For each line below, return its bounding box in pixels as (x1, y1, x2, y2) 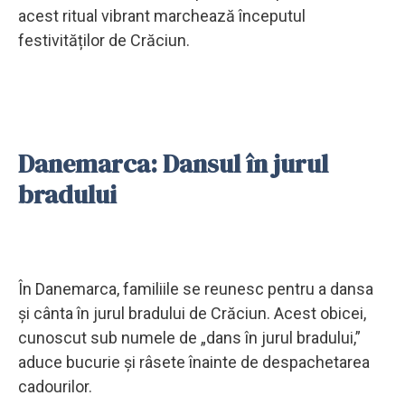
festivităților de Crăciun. (18, 30, 190, 50)
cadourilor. (18, 376, 92, 396)
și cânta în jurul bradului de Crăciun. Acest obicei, (18, 303, 366, 323)
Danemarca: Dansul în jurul (18, 146, 328, 181)
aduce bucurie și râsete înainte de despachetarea (18, 352, 370, 372)
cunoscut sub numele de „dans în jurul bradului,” (18, 327, 361, 347)
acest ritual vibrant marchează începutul (18, 5, 306, 25)
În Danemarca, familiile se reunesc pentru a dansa (18, 278, 373, 298)
